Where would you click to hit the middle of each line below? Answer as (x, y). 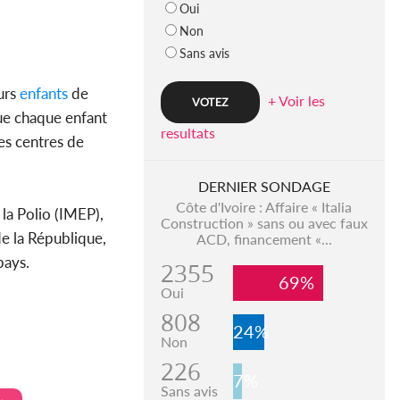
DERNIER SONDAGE (264, 187)
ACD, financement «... (264, 239)
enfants (42, 93)
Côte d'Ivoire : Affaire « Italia (264, 207)
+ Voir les (296, 101)
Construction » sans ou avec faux (264, 223)
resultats (187, 133)
